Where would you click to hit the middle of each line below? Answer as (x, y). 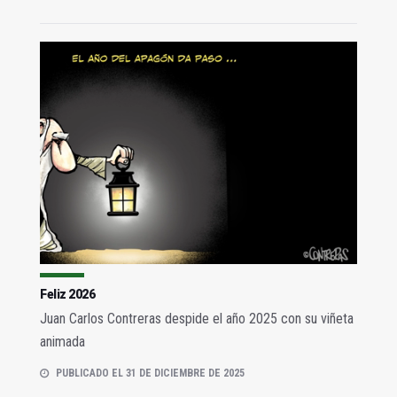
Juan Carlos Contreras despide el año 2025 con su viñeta (197, 318)
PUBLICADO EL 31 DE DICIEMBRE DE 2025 (150, 373)
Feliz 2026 (67, 294)
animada (62, 341)
